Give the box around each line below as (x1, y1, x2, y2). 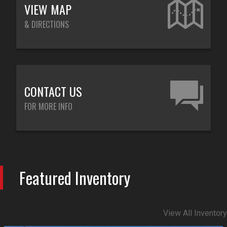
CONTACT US (24, 82, 82, 100)
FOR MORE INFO (24, 100, 72, 112)
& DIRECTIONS (24, 18, 69, 30)
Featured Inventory (19, 165, 131, 190)
